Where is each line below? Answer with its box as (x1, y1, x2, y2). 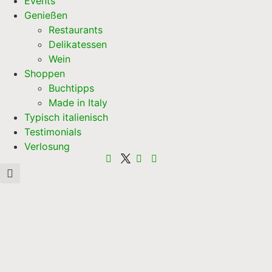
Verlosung (24, 140, 70, 153)
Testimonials (24, 126, 81, 138)
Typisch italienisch (24, 111, 108, 124)
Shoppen (24, 67, 65, 80)
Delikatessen (49, 38, 107, 51)
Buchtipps (49, 82, 94, 95)
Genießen (24, 9, 67, 22)
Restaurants (49, 24, 103, 36)
